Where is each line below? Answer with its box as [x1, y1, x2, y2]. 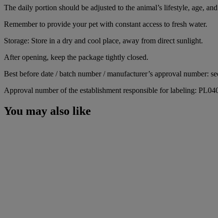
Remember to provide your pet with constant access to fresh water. [4, 19, 207, 28]
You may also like [4, 104, 91, 117]
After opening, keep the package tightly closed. [4, 53, 148, 61]
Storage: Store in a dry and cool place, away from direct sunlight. [4, 36, 203, 45]
